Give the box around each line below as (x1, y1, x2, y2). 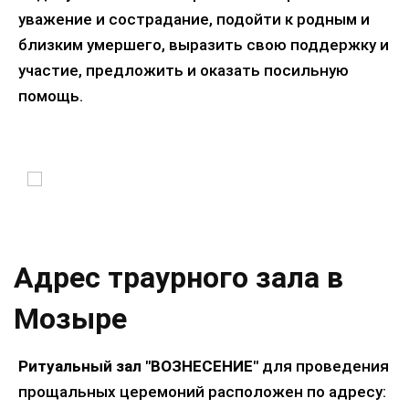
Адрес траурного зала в (14, 259, 343, 295)
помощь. (18, 86, 83, 105)
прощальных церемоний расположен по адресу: (18, 382, 386, 401)
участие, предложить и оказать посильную (18, 60, 349, 79)
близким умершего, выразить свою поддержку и (18, 35, 389, 54)
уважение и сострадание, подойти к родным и (18, 9, 370, 28)
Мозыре (14, 300, 127, 336)
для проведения (258, 356, 389, 375)
